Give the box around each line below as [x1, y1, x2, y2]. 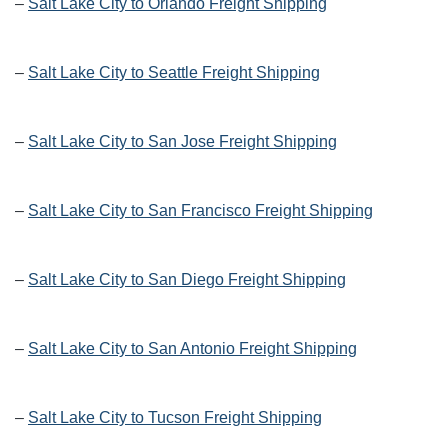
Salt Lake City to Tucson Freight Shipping [28, 409, 322, 427]
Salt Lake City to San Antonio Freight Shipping [28, 340, 357, 358]
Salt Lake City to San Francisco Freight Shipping [28, 202, 373, 220]
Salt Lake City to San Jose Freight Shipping [28, 133, 337, 151]
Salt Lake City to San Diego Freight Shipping [28, 271, 346, 289]
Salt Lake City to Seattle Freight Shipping [28, 64, 320, 82]
